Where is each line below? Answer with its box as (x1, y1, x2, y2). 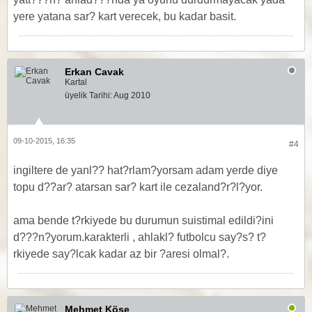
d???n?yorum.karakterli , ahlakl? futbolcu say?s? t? (13, 231, 266, 243)
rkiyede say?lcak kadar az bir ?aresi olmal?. (13, 248, 229, 260)
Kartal (65, 77, 87, 87)
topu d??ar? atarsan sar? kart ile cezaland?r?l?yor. (13, 181, 263, 193)
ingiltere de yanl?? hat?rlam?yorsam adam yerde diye (13, 164, 278, 176)
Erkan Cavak (65, 66, 124, 77)
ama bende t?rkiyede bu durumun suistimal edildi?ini (13, 214, 274, 226)
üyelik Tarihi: (65, 91, 112, 100)
